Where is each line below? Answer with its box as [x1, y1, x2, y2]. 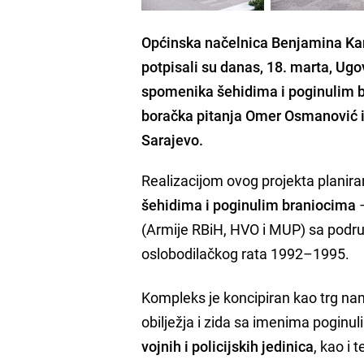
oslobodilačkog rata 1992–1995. [141, 243, 350, 263]
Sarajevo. [141, 129, 204, 149]
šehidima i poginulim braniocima [141, 194, 357, 214]
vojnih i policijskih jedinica [141, 336, 314, 356]
